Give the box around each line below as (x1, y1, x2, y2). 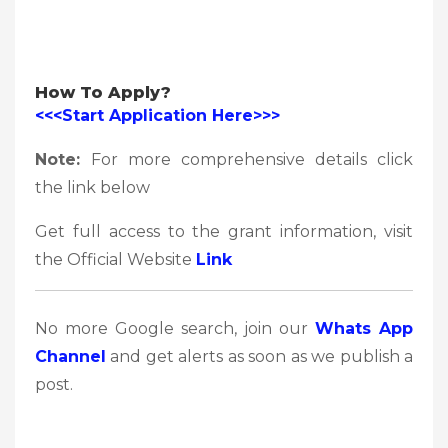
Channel (35, 346, 106, 366)
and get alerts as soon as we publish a (106, 346, 413, 366)
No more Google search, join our (35, 318, 315, 338)
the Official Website (35, 249, 196, 269)
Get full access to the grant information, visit (35, 221, 413, 241)
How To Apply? (35, 82, 171, 102)
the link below (35, 177, 150, 197)
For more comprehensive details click (91, 149, 413, 169)
